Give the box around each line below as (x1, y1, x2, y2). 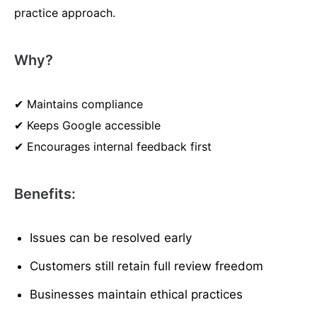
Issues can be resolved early (30, 231, 192, 246)
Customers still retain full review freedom (30, 259, 264, 274)
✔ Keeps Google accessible (14, 118, 161, 133)
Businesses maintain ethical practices (30, 287, 243, 302)
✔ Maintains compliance (14, 97, 143, 112)
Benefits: (14, 185, 76, 203)
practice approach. (14, 6, 115, 21)
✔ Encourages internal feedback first (14, 139, 212, 154)
